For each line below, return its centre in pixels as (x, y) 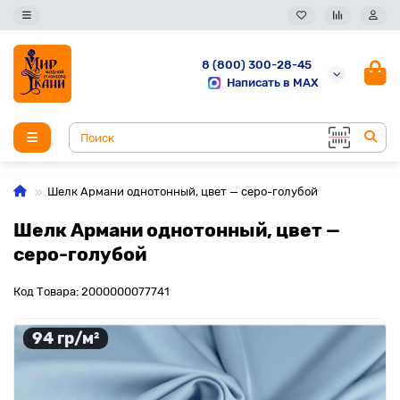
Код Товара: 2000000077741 (92, 292)
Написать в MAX (273, 82)
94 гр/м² (66, 338)
